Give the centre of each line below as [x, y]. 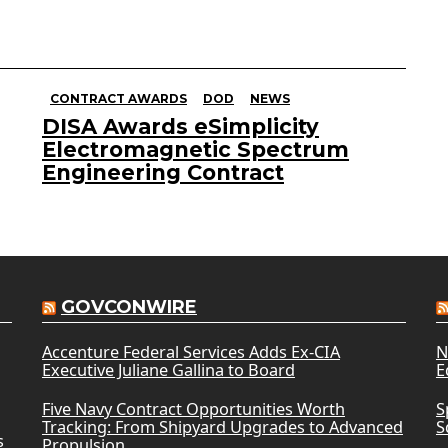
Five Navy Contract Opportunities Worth [193, 409]
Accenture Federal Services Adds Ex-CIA [190, 352]
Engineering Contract [163, 173]
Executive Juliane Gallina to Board [168, 370]
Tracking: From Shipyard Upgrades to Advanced [222, 427]
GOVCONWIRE [128, 307]
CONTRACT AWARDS [118, 99]
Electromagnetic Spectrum [195, 150]
